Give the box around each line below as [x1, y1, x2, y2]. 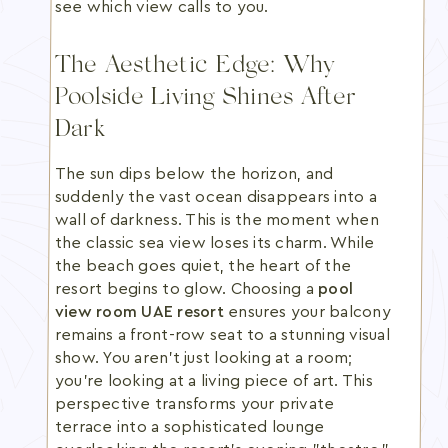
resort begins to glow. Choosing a [55, 281, 319, 297]
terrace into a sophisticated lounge [55, 419, 325, 435]
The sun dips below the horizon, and [55, 166, 334, 182]
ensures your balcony [223, 304, 391, 320]
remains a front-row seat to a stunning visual [55, 327, 390, 343]
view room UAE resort [55, 304, 224, 320]
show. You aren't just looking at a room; [55, 350, 353, 366]
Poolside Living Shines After [55, 86, 357, 111]
